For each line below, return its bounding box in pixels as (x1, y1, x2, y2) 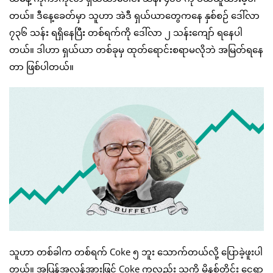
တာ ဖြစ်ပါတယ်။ (9, 60, 74, 73)
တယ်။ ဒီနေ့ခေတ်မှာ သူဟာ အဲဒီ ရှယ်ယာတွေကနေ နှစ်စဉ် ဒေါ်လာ (9, 9, 260, 22)
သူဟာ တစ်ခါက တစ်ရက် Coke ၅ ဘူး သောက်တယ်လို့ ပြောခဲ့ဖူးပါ (9, 245, 263, 258)
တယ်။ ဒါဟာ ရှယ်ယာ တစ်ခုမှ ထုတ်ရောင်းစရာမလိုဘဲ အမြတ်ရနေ (9, 43, 263, 56)
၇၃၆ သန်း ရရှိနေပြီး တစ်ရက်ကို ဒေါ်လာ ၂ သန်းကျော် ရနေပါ (9, 26, 243, 39)
